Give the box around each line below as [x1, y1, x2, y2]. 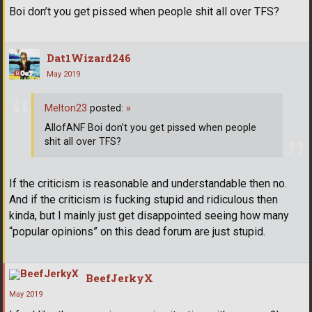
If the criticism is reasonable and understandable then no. [9, 177, 287, 191]
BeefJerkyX [86, 271, 153, 286]
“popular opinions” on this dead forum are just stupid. [9, 225, 265, 239]
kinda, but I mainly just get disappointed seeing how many [9, 209, 289, 223]
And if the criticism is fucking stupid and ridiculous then [9, 193, 278, 207]
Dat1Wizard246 [47, 50, 131, 65]
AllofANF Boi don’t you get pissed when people [45, 121, 256, 134]
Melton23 [45, 102, 87, 114]
